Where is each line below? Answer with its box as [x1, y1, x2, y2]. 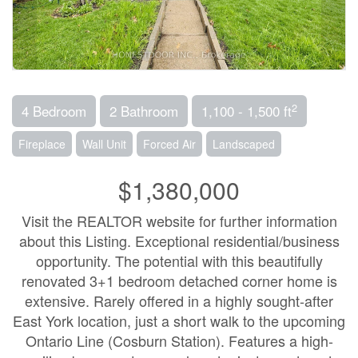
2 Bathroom [109, 101, 178, 121]
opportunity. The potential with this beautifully [35, 250, 323, 271]
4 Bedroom [22, 101, 86, 121]
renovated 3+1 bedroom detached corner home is [21, 270, 337, 291]
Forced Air [143, 136, 196, 152]
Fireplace [18, 136, 66, 152]
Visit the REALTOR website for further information [21, 210, 337, 231]
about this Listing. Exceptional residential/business [18, 230, 340, 251]
